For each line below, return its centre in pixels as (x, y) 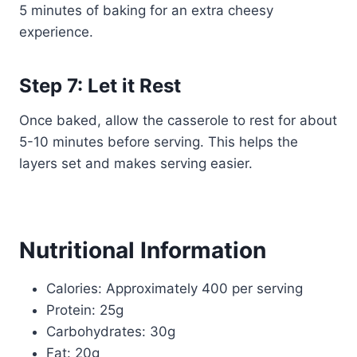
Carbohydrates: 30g (111, 331)
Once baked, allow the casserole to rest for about (178, 120)
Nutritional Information (143, 250)
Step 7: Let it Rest (100, 85)
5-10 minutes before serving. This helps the (159, 141)
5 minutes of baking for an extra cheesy (146, 10)
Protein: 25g (85, 310)
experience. (56, 31)
